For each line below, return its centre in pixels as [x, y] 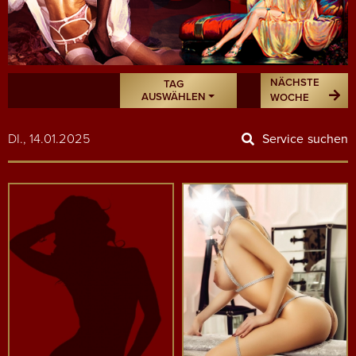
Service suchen [305, 139]
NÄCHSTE [295, 82]
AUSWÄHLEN [173, 97]
